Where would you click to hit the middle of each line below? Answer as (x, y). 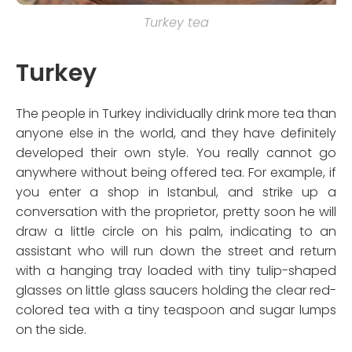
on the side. (51, 329)
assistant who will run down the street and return (176, 251)
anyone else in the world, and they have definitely (176, 133)
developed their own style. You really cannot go (176, 152)
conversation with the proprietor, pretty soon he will (176, 211)
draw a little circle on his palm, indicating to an (176, 231)
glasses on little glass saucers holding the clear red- (176, 290)
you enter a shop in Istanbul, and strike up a (176, 192)
